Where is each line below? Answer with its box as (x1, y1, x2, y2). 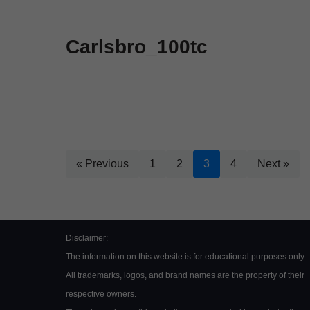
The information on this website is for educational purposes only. (65, 251, 306, 262)
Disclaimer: (65, 232, 108, 243)
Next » (257, 158, 289, 170)
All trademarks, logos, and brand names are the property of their (65, 270, 304, 280)
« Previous (75, 158, 129, 170)
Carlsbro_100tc (65, 36, 208, 57)
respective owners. (65, 289, 136, 299)
